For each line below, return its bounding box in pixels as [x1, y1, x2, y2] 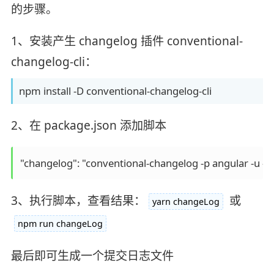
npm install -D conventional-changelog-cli [18, 84, 212, 98]
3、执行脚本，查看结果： [10, 192, 146, 209]
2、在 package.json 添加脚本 [10, 117, 166, 133]
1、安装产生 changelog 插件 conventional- [10, 33, 243, 50]
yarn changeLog [152, 195, 220, 207]
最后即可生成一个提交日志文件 [10, 247, 174, 264]
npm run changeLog [17, 217, 103, 229]
